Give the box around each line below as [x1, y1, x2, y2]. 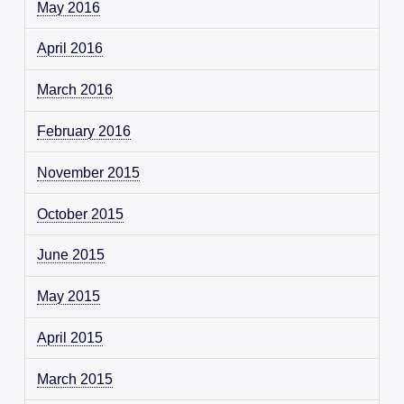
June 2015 [37, 247, 106, 263]
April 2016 [37, 41, 104, 57]
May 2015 [37, 289, 101, 305]
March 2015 [37, 371, 114, 387]
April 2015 [37, 329, 104, 345]
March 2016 [37, 82, 114, 98]
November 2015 [37, 164, 141, 180]
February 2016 [37, 123, 132, 139]
